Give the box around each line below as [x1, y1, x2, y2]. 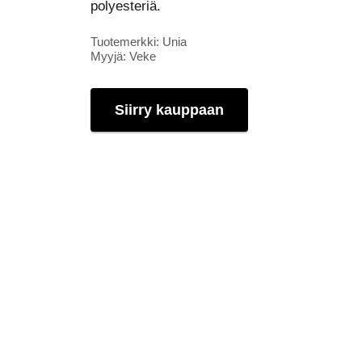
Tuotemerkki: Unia [90, 35, 187, 49]
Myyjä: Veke [90, 49, 156, 64]
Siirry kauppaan [115, 102, 224, 119]
